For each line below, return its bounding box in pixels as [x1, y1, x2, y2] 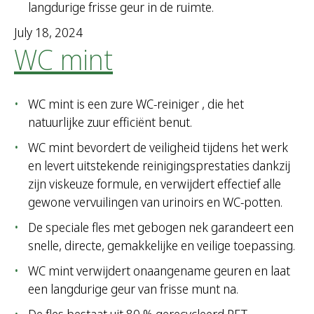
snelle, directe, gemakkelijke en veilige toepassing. [28, 237, 295, 254]
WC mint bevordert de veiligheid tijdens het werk [28, 139, 288, 156]
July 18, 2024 [14, 24, 83, 41]
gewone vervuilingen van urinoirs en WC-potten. [28, 193, 282, 211]
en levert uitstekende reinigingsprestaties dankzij [28, 157, 290, 175]
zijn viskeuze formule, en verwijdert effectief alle [28, 175, 281, 193]
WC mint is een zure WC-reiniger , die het [28, 95, 244, 113]
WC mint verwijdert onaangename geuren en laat [28, 262, 290, 280]
